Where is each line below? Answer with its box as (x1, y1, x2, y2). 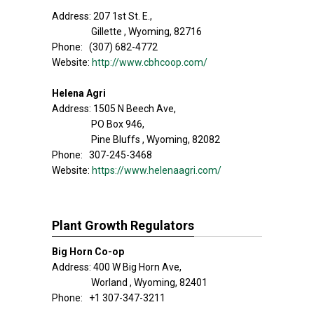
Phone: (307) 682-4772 (52, 41, 158, 53)
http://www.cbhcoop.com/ (92, 57, 207, 68)
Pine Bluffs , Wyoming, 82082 (91, 134, 220, 145)
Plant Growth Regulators (52, 218, 194, 233)
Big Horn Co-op (52, 246, 124, 257)
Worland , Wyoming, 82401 (91, 277, 207, 288)
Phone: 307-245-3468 (52, 149, 152, 161)
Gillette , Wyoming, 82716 (91, 26, 202, 37)
